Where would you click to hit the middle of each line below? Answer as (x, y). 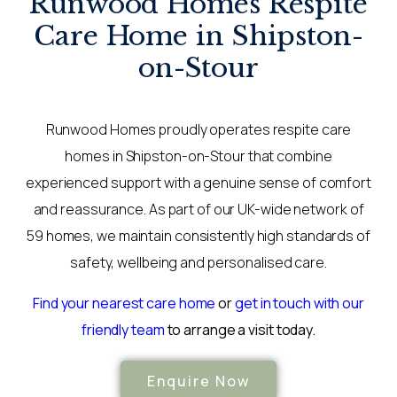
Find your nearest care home (125, 303)
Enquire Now (198, 381)
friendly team (123, 329)
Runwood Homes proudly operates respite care (198, 129)
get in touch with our (300, 303)
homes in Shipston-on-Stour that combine (198, 156)
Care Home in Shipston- (198, 35)
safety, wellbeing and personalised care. (198, 262)
